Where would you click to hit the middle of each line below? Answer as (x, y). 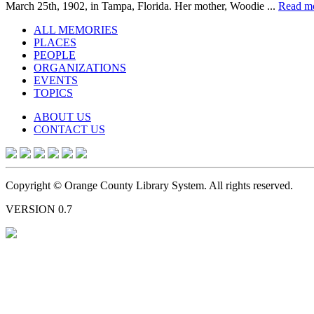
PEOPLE (55, 55)
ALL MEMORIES (76, 29)
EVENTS (56, 80)
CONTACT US (69, 129)
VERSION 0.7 (39, 209)
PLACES (55, 42)
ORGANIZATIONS (80, 67)
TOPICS (53, 93)
